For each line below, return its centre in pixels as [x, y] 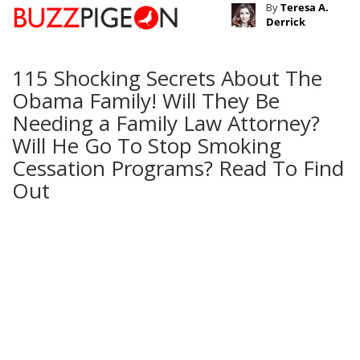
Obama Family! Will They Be [146, 101]
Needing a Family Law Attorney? [166, 123]
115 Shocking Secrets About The [167, 78]
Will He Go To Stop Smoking [147, 146]
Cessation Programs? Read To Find [178, 168]
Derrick [286, 22]
